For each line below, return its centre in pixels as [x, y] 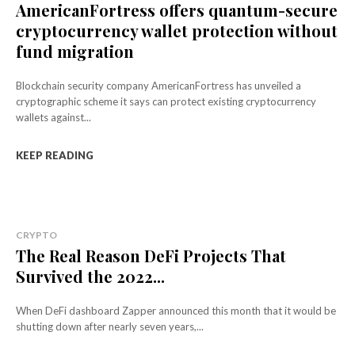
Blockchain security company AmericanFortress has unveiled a [158, 85]
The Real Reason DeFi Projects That [151, 255]
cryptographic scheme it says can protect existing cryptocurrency [166, 101]
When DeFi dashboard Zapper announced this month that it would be [176, 310]
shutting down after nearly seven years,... [110, 326]
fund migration [75, 51]
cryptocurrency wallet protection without [177, 30]
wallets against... [53, 117]
